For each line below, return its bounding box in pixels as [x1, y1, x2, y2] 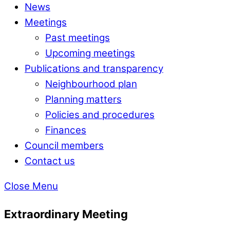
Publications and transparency [25, 62, 163, 74]
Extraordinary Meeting [4, 207, 128, 221]
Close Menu [4, 180, 58, 192]
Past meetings [45, 31, 110, 44]
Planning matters [45, 93, 122, 105]
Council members [25, 139, 104, 151]
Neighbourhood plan [45, 78, 137, 90]
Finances [45, 124, 86, 136]
